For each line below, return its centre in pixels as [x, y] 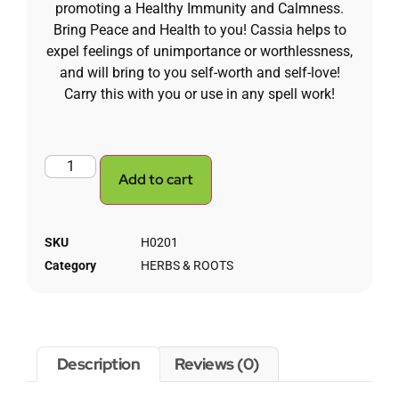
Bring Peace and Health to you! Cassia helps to [199, 30]
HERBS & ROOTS [187, 265]
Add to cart [156, 179]
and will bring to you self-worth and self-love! [199, 73]
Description [98, 364]
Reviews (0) [217, 364]
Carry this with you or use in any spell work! [199, 94]
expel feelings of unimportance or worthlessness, [199, 52]
